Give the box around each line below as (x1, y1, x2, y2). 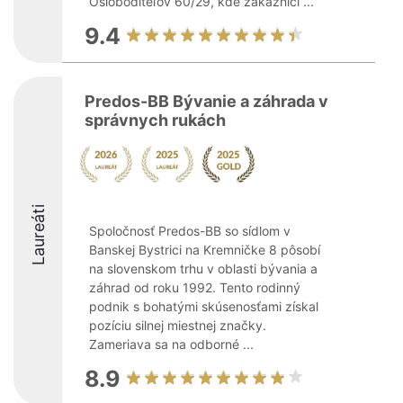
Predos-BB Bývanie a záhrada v (85, 92, 328, 111)
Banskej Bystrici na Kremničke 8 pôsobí (89, 242, 320, 257)
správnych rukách (85, 111, 226, 130)
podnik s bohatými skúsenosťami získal (89, 299, 318, 314)
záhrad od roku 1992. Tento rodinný (89, 280, 300, 295)
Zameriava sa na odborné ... (89, 336, 254, 352)
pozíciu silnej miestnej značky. (89, 318, 266, 333)
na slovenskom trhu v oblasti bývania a (89, 261, 318, 276)
